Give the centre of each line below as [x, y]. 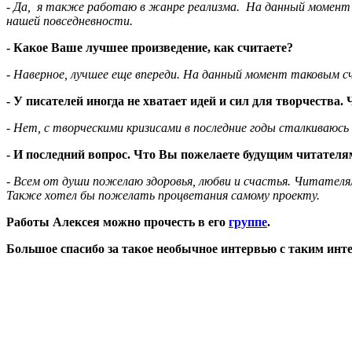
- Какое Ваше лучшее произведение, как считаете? [150, 48]
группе [248, 222]
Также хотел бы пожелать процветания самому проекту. [163, 196]
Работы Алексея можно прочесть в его [117, 222]
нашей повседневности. [70, 21]
